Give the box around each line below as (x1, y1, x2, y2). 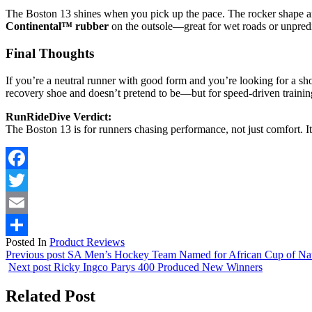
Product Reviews (49, 235, 125, 248)
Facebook (6, 173, 49, 186)
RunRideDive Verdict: (6, 110, 111, 123)
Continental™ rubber (6, 20, 109, 33)
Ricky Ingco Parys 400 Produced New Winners (54, 260, 263, 273)
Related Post (6, 287, 95, 306)
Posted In (6, 235, 49, 248)
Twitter (6, 196, 37, 208)
